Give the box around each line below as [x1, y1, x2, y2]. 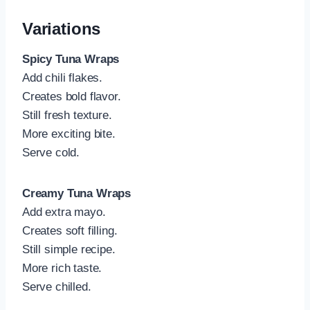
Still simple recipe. [22, 243, 116, 257]
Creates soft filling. [22, 224, 118, 238]
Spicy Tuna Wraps [22, 53, 120, 66]
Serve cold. [22, 146, 80, 160]
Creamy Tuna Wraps [22, 187, 131, 201]
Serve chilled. [22, 280, 91, 294]
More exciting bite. [22, 127, 116, 141]
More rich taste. [22, 262, 102, 275]
